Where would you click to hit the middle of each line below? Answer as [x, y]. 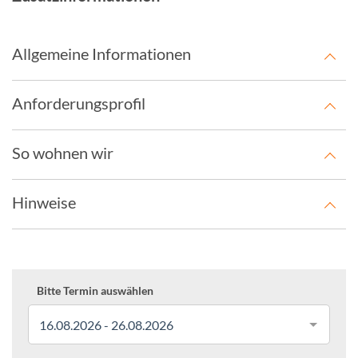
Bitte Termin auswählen [95, 290]
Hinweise [44, 202]
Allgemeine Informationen [101, 54]
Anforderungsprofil [79, 103]
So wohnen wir [63, 153]
